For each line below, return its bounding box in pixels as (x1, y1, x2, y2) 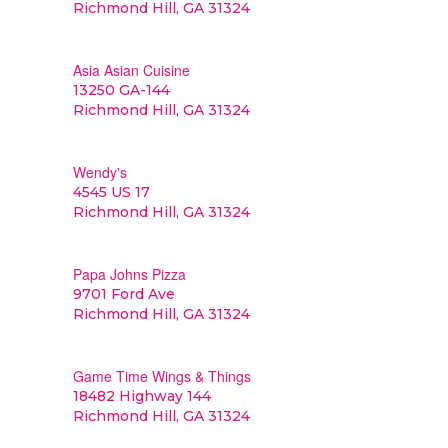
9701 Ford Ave (72, 285, 175, 303)
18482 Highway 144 (72, 387, 211, 405)
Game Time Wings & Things (72, 366, 251, 386)
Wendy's (72, 162, 127, 182)
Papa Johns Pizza (72, 264, 186, 284)
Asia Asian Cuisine (72, 60, 190, 80)
